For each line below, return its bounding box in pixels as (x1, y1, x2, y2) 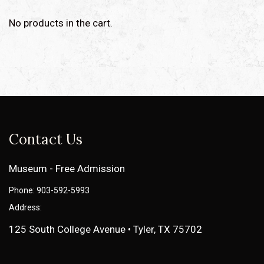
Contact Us (9, 130, 82, 149)
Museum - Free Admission (9, 163, 125, 175)
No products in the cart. (9, 17, 113, 29)
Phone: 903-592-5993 (9, 186, 90, 196)
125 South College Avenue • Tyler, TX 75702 (9, 223, 202, 236)
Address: (9, 203, 42, 213)
